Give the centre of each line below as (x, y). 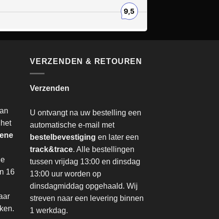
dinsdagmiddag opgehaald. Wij (84, 186)
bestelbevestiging (63, 137)
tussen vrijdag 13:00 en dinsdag (85, 161)
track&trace (51, 149)
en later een (117, 137)
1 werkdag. (49, 210)
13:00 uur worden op (66, 174)
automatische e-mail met (72, 125)
